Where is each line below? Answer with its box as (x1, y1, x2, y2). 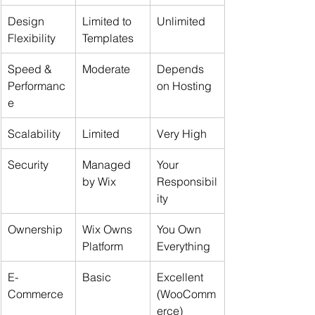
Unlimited (157, 13, 205, 28)
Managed (82, 157, 134, 172)
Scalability (8, 126, 60, 141)
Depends (157, 61, 207, 76)
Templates (82, 30, 134, 45)
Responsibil (157, 174, 217, 188)
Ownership (8, 221, 63, 236)
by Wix (82, 174, 116, 188)
